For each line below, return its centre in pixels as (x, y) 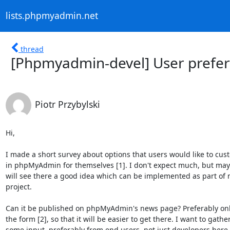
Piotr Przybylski (67, 104)
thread (32, 49)
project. (18, 186)
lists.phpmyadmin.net (52, 16)
